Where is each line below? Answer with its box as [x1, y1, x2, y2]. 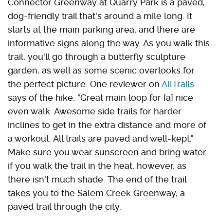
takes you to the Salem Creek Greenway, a [8, 187, 185, 198]
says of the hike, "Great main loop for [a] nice [8, 92, 193, 103]
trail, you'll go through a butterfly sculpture [8, 51, 185, 62]
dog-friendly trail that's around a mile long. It [8, 10, 192, 21]
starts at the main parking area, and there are [8, 24, 195, 35]
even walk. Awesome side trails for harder [8, 106, 182, 116]
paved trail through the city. [8, 201, 124, 212]
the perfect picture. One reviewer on [8, 78, 162, 89]
